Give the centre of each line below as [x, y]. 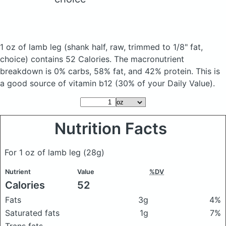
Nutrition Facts [113, 129]
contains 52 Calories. [71, 59]
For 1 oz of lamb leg [44, 152]
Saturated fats [32, 213]
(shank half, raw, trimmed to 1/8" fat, [133, 47]
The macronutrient [149, 59]
